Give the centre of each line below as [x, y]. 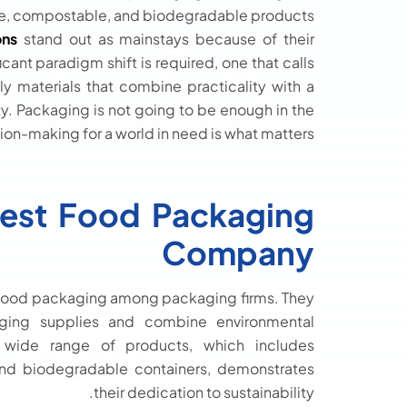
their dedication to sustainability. [204, 392]
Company [238, 253]
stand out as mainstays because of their [166, 39]
